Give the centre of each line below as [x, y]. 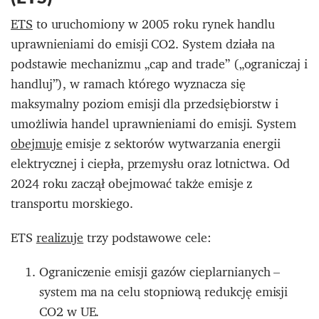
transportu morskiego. [72, 204]
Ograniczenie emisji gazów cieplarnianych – [160, 272]
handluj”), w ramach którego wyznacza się [128, 84]
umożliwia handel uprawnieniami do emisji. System [153, 124]
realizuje [60, 238]
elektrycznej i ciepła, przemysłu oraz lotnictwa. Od [150, 164]
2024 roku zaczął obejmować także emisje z [132, 184]
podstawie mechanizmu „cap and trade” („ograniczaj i [159, 64]
